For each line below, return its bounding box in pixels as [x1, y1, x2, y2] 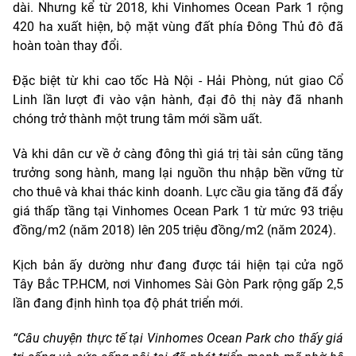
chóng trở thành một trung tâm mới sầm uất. [13, 111, 262, 126]
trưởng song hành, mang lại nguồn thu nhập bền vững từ [13, 165, 343, 180]
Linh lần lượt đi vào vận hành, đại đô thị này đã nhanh [13, 92, 343, 107]
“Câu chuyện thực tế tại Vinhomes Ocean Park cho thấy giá [13, 331, 343, 346]
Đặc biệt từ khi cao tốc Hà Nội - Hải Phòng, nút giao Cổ [13, 73, 343, 88]
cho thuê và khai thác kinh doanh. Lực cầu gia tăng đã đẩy [13, 184, 343, 199]
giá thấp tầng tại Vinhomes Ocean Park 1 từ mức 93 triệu [13, 203, 343, 219]
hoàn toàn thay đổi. [13, 38, 122, 53]
